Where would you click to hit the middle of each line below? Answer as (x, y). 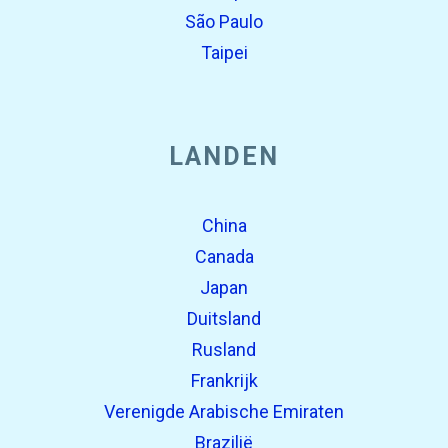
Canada (224, 256)
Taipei (224, 52)
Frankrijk (224, 380)
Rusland (224, 349)
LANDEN (224, 156)
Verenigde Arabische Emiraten (224, 411)
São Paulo (224, 21)
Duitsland (224, 318)
